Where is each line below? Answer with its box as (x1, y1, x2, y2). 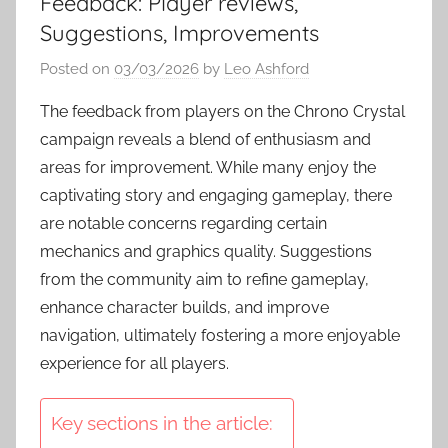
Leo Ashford (224, 59, 309, 78)
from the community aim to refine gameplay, (40, 269, 369, 289)
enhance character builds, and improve (40, 297, 329, 317)
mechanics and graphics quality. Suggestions (40, 241, 372, 261)
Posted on (40, 59, 114, 78)
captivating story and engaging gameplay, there (40, 185, 392, 205)
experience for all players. (40, 353, 229, 373)
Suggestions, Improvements (40, 19, 319, 48)
